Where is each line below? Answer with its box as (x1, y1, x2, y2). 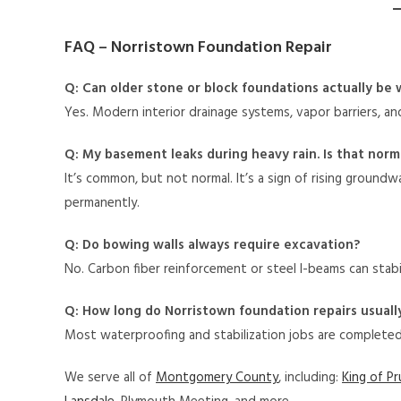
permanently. (64, 192, 140, 215)
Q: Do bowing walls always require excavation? (64, 235, 360, 257)
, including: (278, 367, 342, 389)
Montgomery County (156, 367, 278, 389)
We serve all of (64, 367, 156, 389)
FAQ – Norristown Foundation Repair (64, 35, 332, 62)
